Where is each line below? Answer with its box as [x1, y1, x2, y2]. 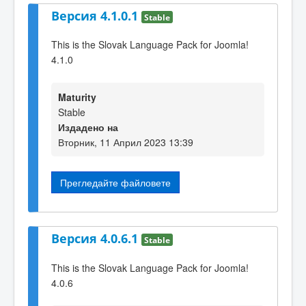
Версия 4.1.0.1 [51, 7, 141, 24]
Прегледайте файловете [60, 175, 171, 189]
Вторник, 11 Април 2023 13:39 [58, 135, 193, 149]
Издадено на [58, 120, 118, 134]
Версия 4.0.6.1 [51, 230, 141, 247]
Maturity [58, 89, 96, 104]
